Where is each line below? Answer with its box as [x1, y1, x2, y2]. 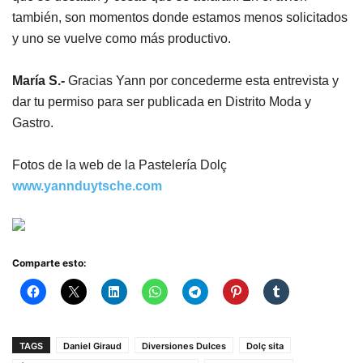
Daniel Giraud [63, 340, 122, 352]
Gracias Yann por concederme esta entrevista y [65, 74, 339, 88]
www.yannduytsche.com [12, 179, 162, 193]
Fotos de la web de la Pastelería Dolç [12, 158, 227, 172]
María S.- [12, 74, 65, 88]
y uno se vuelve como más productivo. [12, 32, 231, 45]
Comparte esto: [12, 257, 87, 269]
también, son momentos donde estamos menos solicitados [12, 11, 348, 24]
